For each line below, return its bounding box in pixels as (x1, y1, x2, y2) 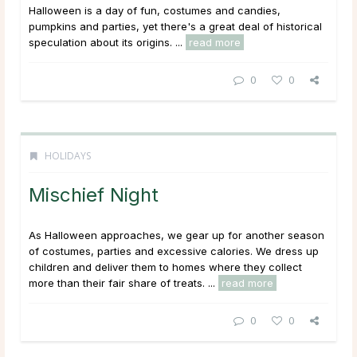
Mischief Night (29, 182, 159, 206)
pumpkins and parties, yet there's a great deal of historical (29, 19, 322, 33)
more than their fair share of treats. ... (29, 276, 218, 289)
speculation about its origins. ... (29, 35, 186, 49)
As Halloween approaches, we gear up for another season (29, 228, 324, 241)
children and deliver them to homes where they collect (29, 260, 302, 273)
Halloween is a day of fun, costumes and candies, (29, 3, 280, 17)
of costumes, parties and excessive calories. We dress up (29, 244, 319, 257)
